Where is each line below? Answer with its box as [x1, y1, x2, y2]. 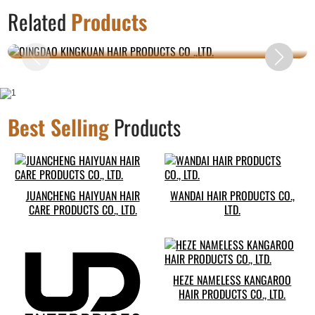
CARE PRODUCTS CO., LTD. [28, 201, 137, 219]
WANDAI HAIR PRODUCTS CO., [169, 187, 295, 205]
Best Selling [8, 111, 110, 143]
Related [8, 6, 72, 38]
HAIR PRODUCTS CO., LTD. [179, 285, 286, 303]
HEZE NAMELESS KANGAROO [173, 271, 292, 289]
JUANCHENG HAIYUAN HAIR [25, 187, 140, 205]
